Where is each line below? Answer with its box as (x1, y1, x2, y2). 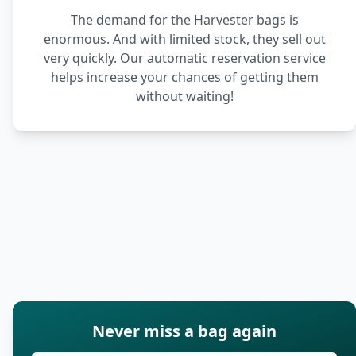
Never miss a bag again (92, 320, 277, 342)
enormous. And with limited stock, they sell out (43, 30, 326, 48)
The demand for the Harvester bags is (70, 11, 299, 29)
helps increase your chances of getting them (50, 68, 319, 86)
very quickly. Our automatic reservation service (43, 49, 326, 67)
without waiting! (135, 87, 234, 105)
